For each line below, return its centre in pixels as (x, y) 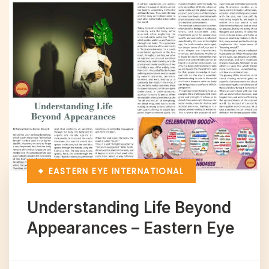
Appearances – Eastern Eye (131, 228)
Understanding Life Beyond (129, 207)
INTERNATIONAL (148, 171)
